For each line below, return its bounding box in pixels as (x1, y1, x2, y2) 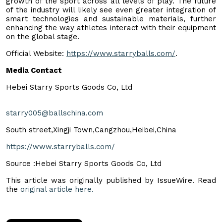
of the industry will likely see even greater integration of (6, 5, 216, 14)
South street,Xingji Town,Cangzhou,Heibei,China (6, 125, 176, 134)
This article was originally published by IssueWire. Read (6, 175, 216, 185)
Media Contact (6, 65, 62, 75)
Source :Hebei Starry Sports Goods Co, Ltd (6, 159, 162, 168)
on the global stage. (6, 32, 79, 41)
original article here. (20, 184, 94, 194)
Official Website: (6, 49, 66, 58)
